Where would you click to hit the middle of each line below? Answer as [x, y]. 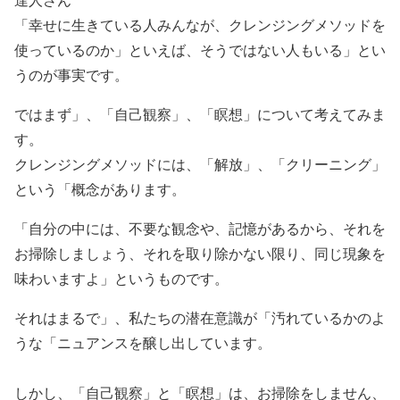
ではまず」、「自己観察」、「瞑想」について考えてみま [200, 114]
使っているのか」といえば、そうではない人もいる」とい [200, 50]
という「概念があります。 [100, 189]
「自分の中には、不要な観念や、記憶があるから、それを [200, 228]
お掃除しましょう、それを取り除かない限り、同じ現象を [200, 253]
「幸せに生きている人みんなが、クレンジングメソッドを [200, 25]
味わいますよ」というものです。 [121, 278]
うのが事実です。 [71, 75]
